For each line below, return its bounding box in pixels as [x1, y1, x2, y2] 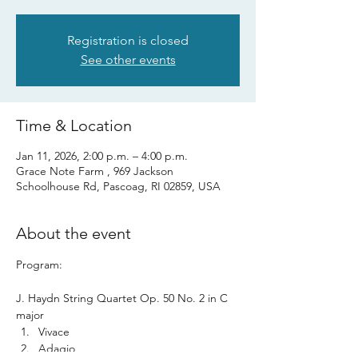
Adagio [38, 341, 75, 356]
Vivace [38, 324, 70, 339]
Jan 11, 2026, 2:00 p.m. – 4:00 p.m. [16, 149, 188, 163]
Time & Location [16, 116, 132, 135]
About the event [16, 224, 131, 243]
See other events [80, 52, 176, 67]
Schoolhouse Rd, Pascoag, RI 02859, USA [16, 179, 221, 193]
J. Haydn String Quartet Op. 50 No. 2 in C [16, 291, 231, 305]
